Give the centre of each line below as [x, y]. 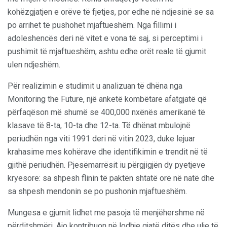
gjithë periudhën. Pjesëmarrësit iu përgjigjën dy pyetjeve [106, 165]
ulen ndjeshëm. [34, 64]
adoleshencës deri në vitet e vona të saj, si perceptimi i [105, 38]
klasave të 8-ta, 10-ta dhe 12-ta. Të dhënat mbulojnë [99, 125]
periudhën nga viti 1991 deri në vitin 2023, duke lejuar [101, 138]
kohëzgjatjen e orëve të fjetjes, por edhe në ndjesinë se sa [111, 12]
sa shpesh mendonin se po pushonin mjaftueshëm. [97, 191]
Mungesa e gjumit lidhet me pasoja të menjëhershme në [106, 212]
